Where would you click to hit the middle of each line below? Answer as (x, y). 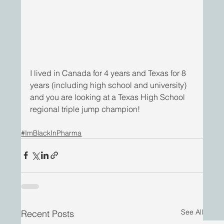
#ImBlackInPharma (51, 133)
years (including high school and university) (109, 85)
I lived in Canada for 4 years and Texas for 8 (109, 73)
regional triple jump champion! (85, 109)
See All (192, 212)
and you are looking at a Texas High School (109, 97)
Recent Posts (48, 213)
